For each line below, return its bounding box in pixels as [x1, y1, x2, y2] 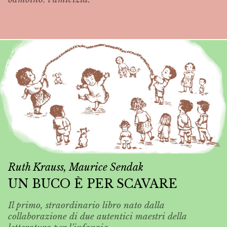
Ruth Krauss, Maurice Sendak [8, 161, 143, 174]
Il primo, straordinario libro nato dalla [8, 200, 164, 211]
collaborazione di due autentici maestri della [8, 211, 186, 222]
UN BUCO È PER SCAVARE [8, 176, 177, 191]
